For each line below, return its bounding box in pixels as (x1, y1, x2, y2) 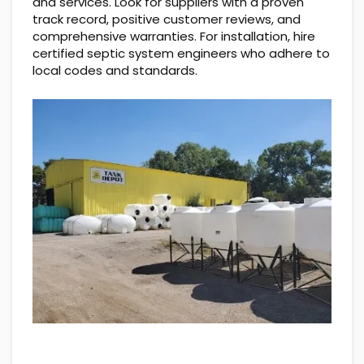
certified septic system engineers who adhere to (32, 45, 330, 63)
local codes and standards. (32, 62, 197, 80)
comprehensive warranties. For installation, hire (32, 28, 315, 45)
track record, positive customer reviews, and (32, 11, 301, 28)
